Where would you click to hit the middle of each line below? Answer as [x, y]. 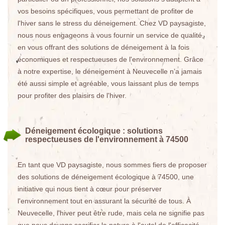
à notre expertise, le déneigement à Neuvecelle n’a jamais [110, 71]
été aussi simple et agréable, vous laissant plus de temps [108, 83]
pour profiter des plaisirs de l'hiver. [72, 95]
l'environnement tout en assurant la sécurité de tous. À [104, 201]
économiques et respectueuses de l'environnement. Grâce [110, 59]
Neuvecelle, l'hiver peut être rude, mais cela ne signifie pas [111, 213]
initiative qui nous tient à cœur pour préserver [90, 189]
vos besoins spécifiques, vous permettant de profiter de [105, 11]
